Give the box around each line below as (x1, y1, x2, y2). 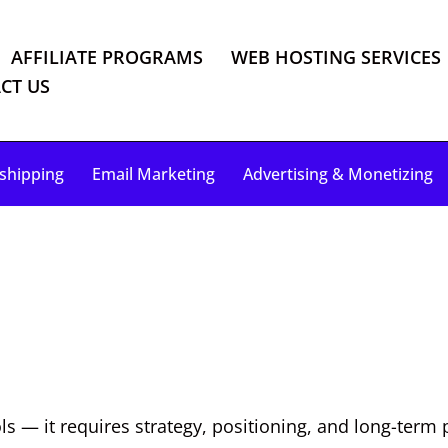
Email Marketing (92, 163, 215, 185)
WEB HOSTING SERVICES (231, 44, 441, 69)
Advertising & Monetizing (243, 163, 433, 185)
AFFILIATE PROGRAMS (11, 44, 203, 69)
